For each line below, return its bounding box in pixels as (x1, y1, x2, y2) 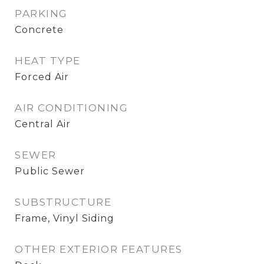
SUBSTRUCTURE (15, 196, 111, 208)
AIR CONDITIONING (15, 102, 128, 114)
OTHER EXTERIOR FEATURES (15, 243, 183, 255)
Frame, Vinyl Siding (15, 213, 114, 224)
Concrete (15, 24, 64, 35)
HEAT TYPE (15, 55, 81, 67)
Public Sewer (15, 166, 85, 177)
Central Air (15, 118, 71, 130)
